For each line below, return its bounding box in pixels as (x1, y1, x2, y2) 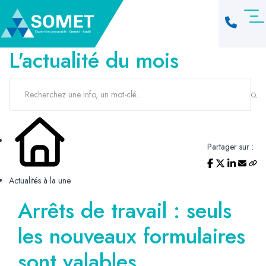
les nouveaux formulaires (18, 220, 245, 252)
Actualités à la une (9, 175, 71, 186)
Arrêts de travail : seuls (18, 195, 232, 226)
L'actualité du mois (9, 45, 179, 76)
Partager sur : (207, 141, 254, 153)
